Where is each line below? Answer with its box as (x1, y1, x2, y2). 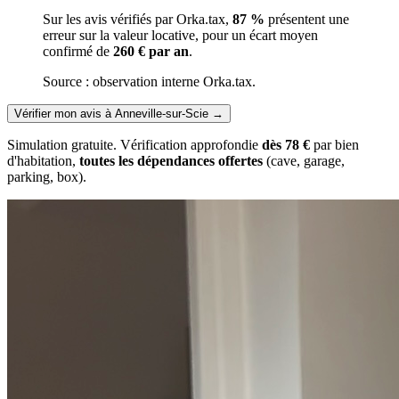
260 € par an (113, 43, 189, 59)
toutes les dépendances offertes (79, 152, 263, 168)
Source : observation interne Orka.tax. (43, 73, 256, 89)
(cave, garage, (263, 152, 345, 168)
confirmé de (43, 43, 113, 59)
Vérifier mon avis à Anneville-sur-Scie (14, 106, 208, 120)
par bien (310, 136, 359, 152)
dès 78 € (262, 136, 310, 152)
